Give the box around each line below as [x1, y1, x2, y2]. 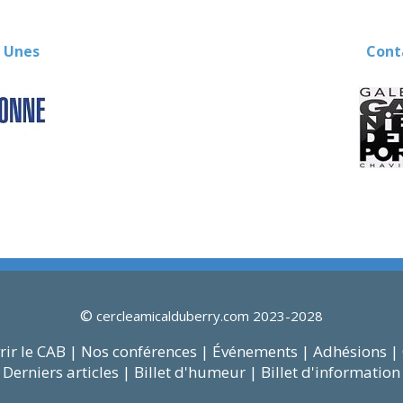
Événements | [211, 341, 309, 362]
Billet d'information [261, 362, 400, 382]
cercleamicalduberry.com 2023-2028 [93, 307, 323, 325]
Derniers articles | [3, 362, 130, 382]
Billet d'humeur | [134, 362, 261, 382]
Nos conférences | [80, 341, 209, 362]
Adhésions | [312, 341, 399, 362]
